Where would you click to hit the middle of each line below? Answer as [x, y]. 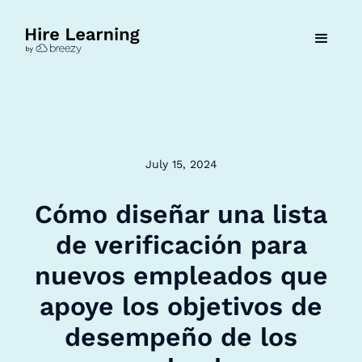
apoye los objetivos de [181, 306]
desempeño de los [181, 337]
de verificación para [181, 245]
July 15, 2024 [181, 164]
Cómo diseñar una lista [181, 214]
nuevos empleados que [181, 276]
